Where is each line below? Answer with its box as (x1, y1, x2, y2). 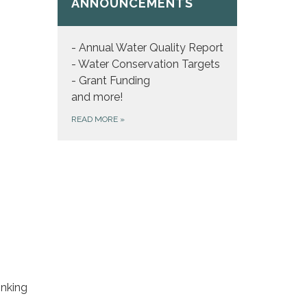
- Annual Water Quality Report (71, 41, 223, 54)
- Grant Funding (71, 74, 150, 87)
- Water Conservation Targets (71, 58, 220, 71)
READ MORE (71, 114, 120, 124)
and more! (71, 90, 123, 103)
